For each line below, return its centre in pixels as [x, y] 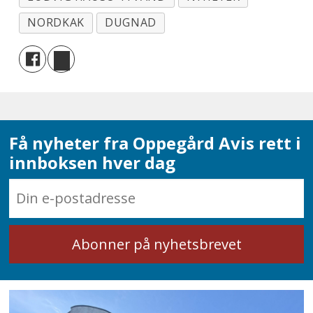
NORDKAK [56, 23]
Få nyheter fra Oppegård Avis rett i [155, 143]
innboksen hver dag [93, 162]
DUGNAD [131, 23]
